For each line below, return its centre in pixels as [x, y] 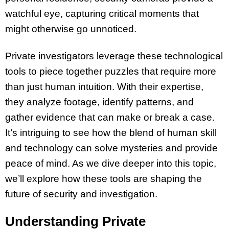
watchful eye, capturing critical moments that [102, 14]
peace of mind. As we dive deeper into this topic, [111, 164]
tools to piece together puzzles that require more [111, 72]
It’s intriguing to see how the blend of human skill [111, 133]
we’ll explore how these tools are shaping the [104, 179]
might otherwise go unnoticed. [71, 29]
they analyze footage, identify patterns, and [99, 102]
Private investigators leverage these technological [114, 56]
